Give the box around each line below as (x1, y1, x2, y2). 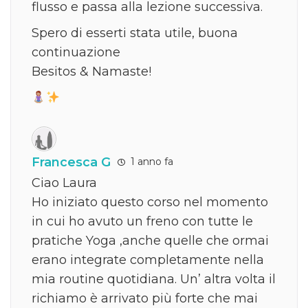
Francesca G (32, 154, 111, 170)
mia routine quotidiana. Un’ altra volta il (32, 271, 276, 287)
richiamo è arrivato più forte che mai (32, 290, 258, 306)
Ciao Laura (32, 175, 97, 190)
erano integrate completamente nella (32, 252, 264, 267)
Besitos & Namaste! (32, 63, 151, 79)
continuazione (32, 44, 120, 60)
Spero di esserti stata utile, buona (32, 25, 238, 41)
